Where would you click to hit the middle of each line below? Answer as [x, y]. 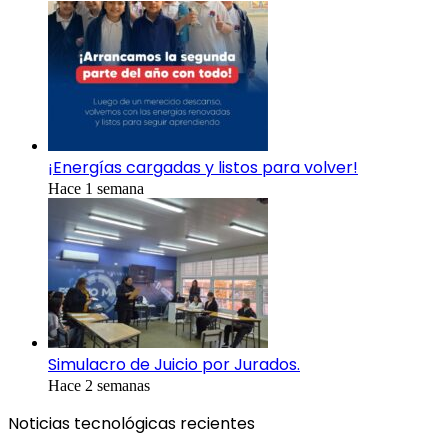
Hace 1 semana [96, 189]
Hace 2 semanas [99, 386]
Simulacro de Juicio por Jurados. [174, 365]
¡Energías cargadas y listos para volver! [203, 168]
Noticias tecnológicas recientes [131, 424]
